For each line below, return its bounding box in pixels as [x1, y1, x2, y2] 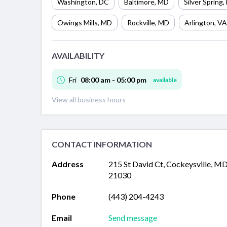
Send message [108, 213, 157, 223]
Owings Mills [57, 18, 98, 27]
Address [52, 159, 84, 169]
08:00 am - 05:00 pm [81, 75, 146, 85]
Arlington [184, 18, 214, 27]
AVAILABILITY [52, 50, 104, 60]
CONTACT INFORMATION [52, 139, 152, 149]
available [153, 76, 177, 84]
